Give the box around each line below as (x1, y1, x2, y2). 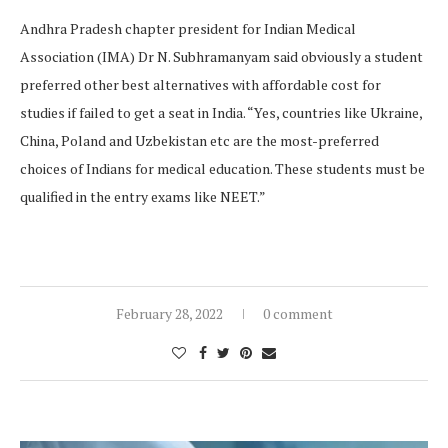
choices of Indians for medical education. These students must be (20, 158, 425, 178)
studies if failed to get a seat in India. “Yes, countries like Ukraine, (20, 102, 422, 122)
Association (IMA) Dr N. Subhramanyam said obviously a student (20, 46, 423, 66)
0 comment (262, 303, 333, 323)
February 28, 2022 (115, 303, 223, 323)
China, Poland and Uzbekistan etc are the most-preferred (20, 130, 379, 150)
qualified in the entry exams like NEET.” (20, 186, 266, 206)
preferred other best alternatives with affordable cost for (20, 74, 381, 94)
